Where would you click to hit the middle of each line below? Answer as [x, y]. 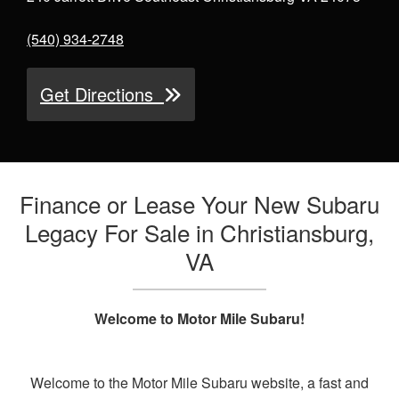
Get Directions [102, 94]
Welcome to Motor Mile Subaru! [199, 319]
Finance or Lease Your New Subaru [199, 204]
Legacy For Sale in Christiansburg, [199, 232]
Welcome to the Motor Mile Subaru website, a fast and [199, 383]
